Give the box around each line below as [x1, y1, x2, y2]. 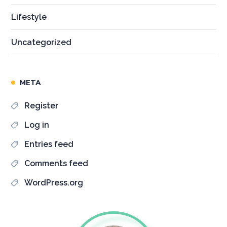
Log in [24, 120, 50, 130]
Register [24, 100, 59, 110]
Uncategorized [11, 37, 72, 47]
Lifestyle [11, 12, 47, 22]
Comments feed [24, 158, 89, 168]
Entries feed [24, 139, 74, 149]
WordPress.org [24, 177, 84, 187]
